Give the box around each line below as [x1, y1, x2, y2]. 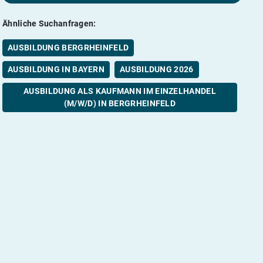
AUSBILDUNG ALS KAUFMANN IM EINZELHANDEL [23, 86, 216, 96]
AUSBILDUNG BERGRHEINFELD [8, 42, 129, 52]
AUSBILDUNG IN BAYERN [8, 64, 104, 74]
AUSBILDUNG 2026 [120, 64, 194, 74]
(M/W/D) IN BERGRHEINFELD [63, 98, 176, 108]
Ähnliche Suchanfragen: [2, 18, 96, 28]
